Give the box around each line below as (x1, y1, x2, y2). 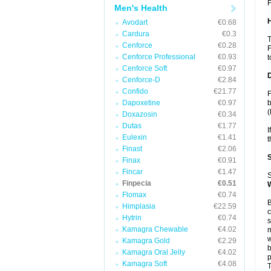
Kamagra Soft (122, 260, 167, 268)
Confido (122, 87, 148, 96)
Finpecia (122, 179, 151, 188)
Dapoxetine (122, 99, 160, 107)
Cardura (122, 30, 149, 38)
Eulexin (122, 133, 147, 142)
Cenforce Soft (122, 64, 167, 73)
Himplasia (122, 202, 155, 211)
